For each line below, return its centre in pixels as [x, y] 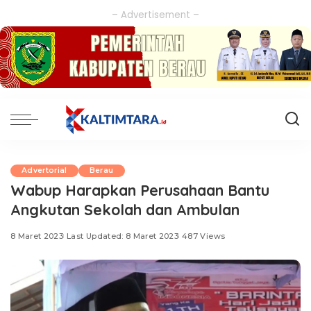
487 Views [204, 236]
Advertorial [44, 171]
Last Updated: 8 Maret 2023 [123, 236]
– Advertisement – [155, 15]
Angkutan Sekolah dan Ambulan [127, 210]
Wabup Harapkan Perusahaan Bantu [140, 190]
